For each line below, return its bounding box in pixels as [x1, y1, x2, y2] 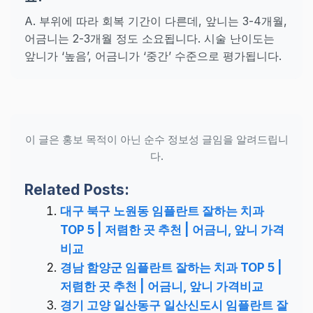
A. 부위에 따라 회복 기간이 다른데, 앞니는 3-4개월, [24, 13, 287, 28]
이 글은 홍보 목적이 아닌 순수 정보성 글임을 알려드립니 [24, 132, 289, 146]
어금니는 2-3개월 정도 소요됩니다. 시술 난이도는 [24, 31, 275, 45]
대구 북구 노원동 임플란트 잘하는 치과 [60, 203, 264, 218]
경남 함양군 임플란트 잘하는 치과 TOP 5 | [60, 260, 282, 275]
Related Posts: [24, 180, 129, 198]
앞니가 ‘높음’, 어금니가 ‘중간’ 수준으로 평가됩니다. [24, 48, 282, 63]
